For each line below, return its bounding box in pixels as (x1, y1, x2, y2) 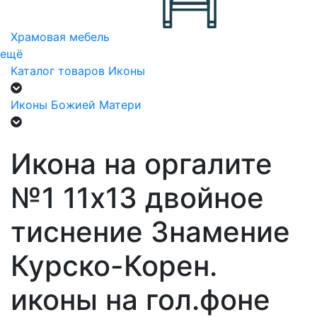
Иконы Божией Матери (11, 98, 142, 112)
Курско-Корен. (11, 248, 217, 283)
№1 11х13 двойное (11, 180, 264, 215)
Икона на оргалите (11, 146, 272, 181)
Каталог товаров (11, 64, 105, 78)
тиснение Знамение (11, 214, 290, 249)
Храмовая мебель (11, 30, 110, 44)
